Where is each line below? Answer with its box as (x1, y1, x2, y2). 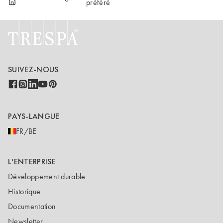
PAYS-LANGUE (8, 111, 60, 121)
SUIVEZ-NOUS (8, 64, 59, 75)
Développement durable (8, 172, 86, 182)
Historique (8, 187, 41, 197)
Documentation (8, 202, 56, 212)
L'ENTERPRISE (8, 156, 56, 167)
